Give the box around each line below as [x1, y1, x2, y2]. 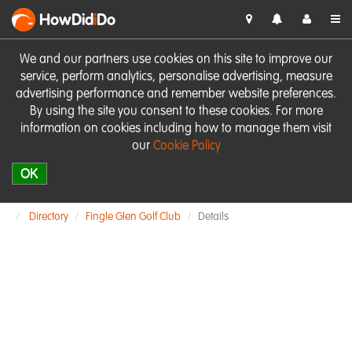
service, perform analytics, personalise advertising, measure [20, 71, 332, 83]
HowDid [39, 13, 93, 29]
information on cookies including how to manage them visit [20, 123, 332, 135]
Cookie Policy [152, 140, 221, 152]
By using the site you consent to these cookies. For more [29, 105, 323, 118]
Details [198, 211, 229, 222]
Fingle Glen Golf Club [86, 211, 181, 222]
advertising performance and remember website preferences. [16, 88, 336, 101]
